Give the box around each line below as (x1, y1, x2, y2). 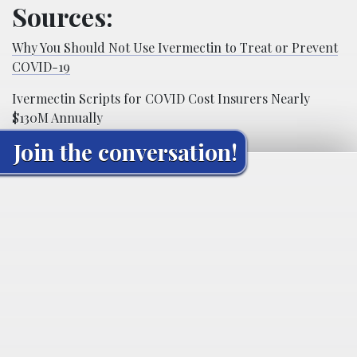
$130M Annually (12, 109, 103, 127)
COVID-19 (12, 58, 70, 76)
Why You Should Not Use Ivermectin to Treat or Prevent (12, 39, 338, 57)
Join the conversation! (14, 137, 237, 167)
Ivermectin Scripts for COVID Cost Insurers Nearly (12, 90, 310, 108)
